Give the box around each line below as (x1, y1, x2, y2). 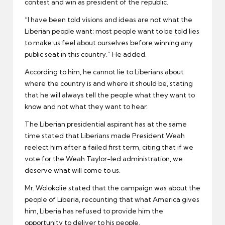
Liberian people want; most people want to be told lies (25, 27, 199, 35)
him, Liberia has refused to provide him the (25, 206, 163, 215)
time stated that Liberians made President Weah (25, 131, 185, 140)
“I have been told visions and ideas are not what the (25, 15, 192, 24)
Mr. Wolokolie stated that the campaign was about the (25, 183, 200, 192)
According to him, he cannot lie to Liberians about (25, 67, 184, 76)
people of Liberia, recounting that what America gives (25, 195, 199, 203)
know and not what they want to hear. (25, 102, 148, 110)
